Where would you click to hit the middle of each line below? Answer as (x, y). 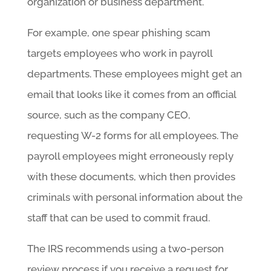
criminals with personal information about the (135, 197)
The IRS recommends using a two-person (125, 248)
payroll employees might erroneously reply (130, 156)
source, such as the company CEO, (109, 115)
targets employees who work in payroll (119, 53)
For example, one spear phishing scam (119, 32)
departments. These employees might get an (134, 73)
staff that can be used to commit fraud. (118, 217)
